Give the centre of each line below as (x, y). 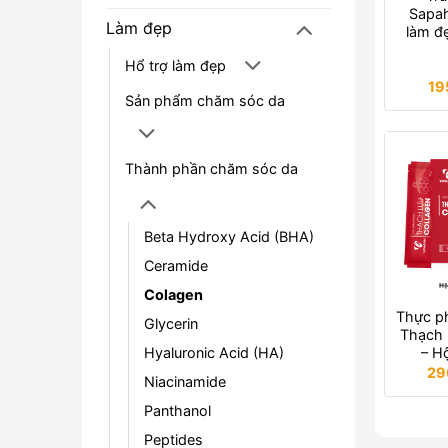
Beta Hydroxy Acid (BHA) (229, 236)
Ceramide (176, 265)
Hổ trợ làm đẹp (175, 66)
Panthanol (177, 410)
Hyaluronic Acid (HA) (214, 352)
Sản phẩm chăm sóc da (205, 101)
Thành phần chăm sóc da (211, 169)
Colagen (173, 294)
